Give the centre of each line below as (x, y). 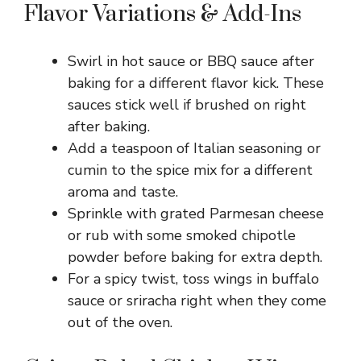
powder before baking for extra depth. (195, 257)
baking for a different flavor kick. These (196, 83)
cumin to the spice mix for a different (190, 170)
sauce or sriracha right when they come (197, 300)
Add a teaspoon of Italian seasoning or (194, 148)
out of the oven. (120, 322)
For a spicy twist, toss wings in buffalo (193, 278)
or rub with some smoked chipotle (182, 235)
